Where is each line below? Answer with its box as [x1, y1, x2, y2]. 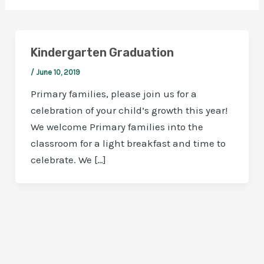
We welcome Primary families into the [30, 121, 203, 133]
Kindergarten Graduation [30, 45, 174, 60]
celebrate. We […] [30, 154, 106, 166]
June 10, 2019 [35, 68, 80, 77]
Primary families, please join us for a [30, 88, 197, 100]
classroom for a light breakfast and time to [30, 137, 226, 150]
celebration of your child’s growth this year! [30, 104, 227, 117]
